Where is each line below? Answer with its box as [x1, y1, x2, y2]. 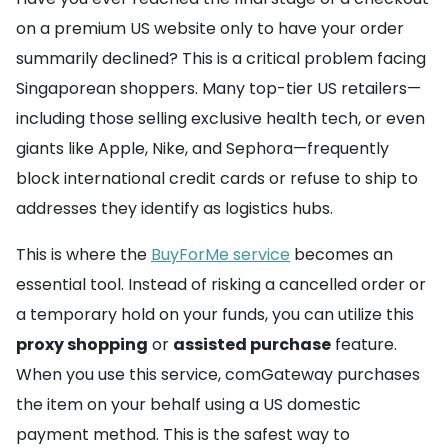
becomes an [290, 243, 393, 266]
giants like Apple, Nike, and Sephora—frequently [16, 137, 389, 160]
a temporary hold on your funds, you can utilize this [16, 303, 414, 326]
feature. [331, 333, 397, 356]
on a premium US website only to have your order [16, 17, 404, 40]
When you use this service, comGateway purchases [16, 363, 420, 386]
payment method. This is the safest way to [16, 423, 350, 446]
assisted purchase [173, 333, 331, 356]
